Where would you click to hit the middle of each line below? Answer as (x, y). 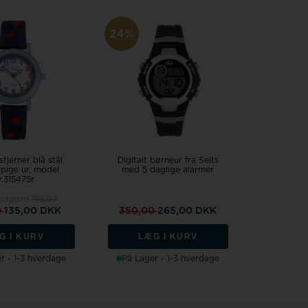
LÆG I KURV (168, 237)
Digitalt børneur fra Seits (168, 161)
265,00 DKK (187, 211)
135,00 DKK (32, 211)
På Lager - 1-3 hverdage (171, 259)
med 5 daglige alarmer (168, 170)
